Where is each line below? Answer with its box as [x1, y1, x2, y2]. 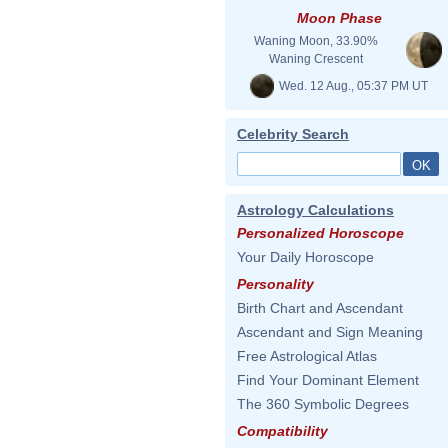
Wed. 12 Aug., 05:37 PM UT [276, 78, 428, 93]
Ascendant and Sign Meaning [237, 324, 423, 340]
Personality [237, 276, 314, 292]
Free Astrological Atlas [237, 348, 377, 364]
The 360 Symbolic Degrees [237, 396, 409, 412]
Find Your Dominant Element [237, 372, 419, 388]
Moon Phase [296, 10, 382, 26]
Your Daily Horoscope [237, 249, 374, 265]
